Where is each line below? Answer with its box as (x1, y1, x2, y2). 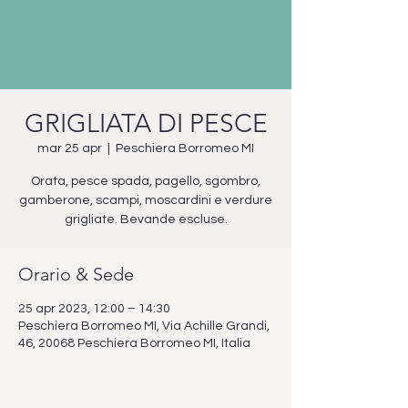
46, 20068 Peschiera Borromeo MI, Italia (18, 337, 250, 350)
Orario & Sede (18, 263, 134, 285)
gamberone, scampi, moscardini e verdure (19, 194, 272, 207)
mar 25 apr (37, 142, 102, 155)
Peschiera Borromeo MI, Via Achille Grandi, (18, 320, 270, 332)
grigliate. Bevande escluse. (64, 213, 228, 226)
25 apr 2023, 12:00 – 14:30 (18, 302, 170, 315)
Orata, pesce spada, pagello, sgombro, (31, 175, 260, 188)
